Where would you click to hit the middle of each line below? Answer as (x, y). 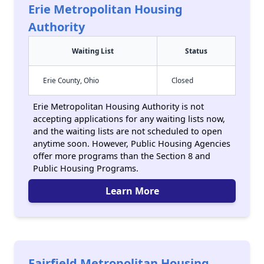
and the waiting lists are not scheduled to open (128, 131)
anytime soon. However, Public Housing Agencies (132, 143)
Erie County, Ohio (71, 80)
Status (196, 51)
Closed (182, 80)
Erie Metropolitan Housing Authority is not (118, 106)
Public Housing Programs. (86, 168)
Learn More (132, 191)
